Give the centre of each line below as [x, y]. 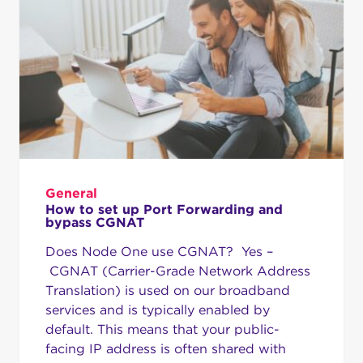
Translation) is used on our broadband [168, 290]
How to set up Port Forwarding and [164, 209]
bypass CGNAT [95, 222]
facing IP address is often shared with [166, 348]
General [71, 193]
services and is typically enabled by [158, 310]
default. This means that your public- [162, 329]
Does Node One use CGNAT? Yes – [159, 251]
